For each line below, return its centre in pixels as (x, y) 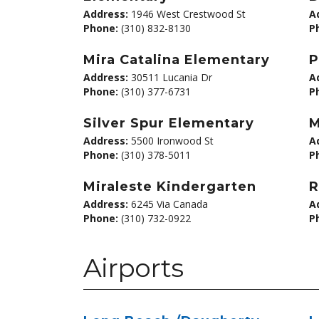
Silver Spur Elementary (169, 123)
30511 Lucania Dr (170, 77)
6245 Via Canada (168, 204)
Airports (133, 268)
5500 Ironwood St (171, 141)
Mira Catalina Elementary (177, 60)
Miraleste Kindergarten (170, 187)
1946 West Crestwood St (187, 14)
